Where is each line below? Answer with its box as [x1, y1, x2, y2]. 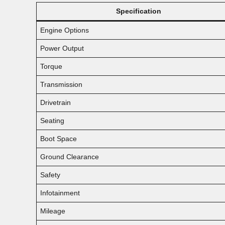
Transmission [40, 80, 82, 88]
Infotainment [40, 188, 80, 197]
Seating [40, 116, 64, 125]
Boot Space [40, 134, 77, 143]
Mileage [40, 206, 65, 215]
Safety [40, 170, 60, 179]
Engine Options [40, 26, 89, 34]
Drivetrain [40, 98, 71, 106]
